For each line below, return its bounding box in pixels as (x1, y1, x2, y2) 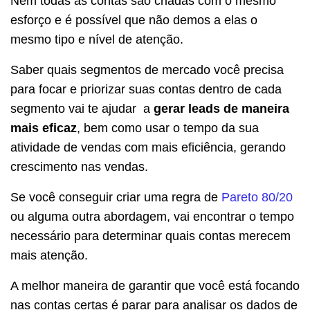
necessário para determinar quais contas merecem (10, 229, 291, 244)
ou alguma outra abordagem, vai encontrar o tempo (10, 210, 294, 224)
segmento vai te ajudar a (10, 102, 154, 116)
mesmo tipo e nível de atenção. (10, 33, 183, 47)
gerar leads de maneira (154, 102, 289, 116)
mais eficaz (10, 121, 77, 136)
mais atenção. (10, 248, 88, 263)
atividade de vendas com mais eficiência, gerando (10, 140, 286, 155)
